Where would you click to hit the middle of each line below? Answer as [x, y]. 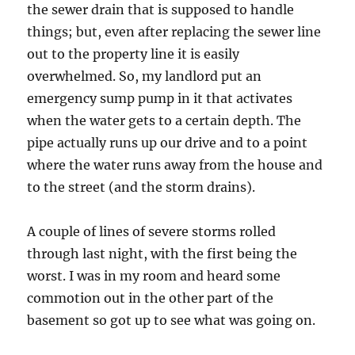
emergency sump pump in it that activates [160, 98]
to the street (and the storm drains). [141, 187]
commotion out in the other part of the [151, 298]
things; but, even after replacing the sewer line [174, 31]
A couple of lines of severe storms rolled [152, 231]
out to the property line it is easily [134, 53]
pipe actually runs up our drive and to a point [168, 142]
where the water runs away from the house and [175, 164]
